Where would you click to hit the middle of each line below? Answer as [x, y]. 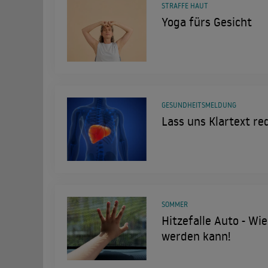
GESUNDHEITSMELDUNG [199, 105]
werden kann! [196, 236]
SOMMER [174, 204]
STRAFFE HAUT [185, 6]
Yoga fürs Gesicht [206, 22]
